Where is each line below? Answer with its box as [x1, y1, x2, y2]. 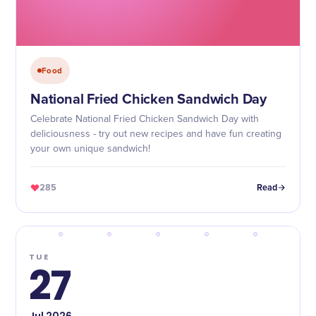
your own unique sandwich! [30, 144, 150, 154]
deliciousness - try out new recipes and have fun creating [30, 129, 281, 139]
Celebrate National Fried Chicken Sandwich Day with [30, 114, 259, 124]
